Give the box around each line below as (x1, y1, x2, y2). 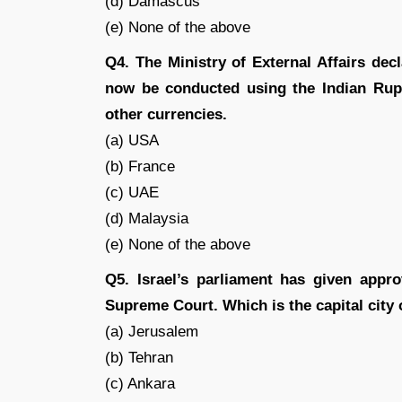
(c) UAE (105, 184, 159, 201)
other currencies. (105, 106, 227, 123)
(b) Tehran (105, 349, 173, 366)
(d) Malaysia (105, 210, 188, 227)
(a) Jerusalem (105, 323, 198, 340)
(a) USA (105, 132, 159, 149)
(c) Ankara (105, 375, 175, 392)
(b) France (105, 158, 175, 175)
